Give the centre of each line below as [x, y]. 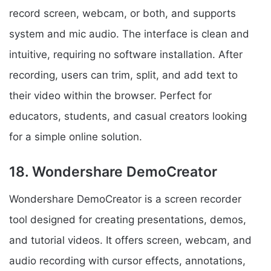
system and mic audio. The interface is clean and [129, 34]
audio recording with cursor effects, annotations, [127, 260]
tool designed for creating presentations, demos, [128, 219]
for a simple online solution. [76, 137]
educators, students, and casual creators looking [128, 116]
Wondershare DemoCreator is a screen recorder [125, 199]
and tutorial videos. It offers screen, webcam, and [130, 240]
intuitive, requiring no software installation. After [126, 55]
